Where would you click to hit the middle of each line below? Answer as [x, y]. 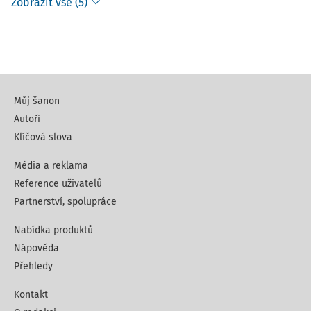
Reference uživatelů [58, 184]
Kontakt [31, 295]
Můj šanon [37, 101]
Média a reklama [51, 166]
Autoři [27, 119]
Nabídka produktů [53, 230]
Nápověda [36, 248]
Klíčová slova [43, 137]
